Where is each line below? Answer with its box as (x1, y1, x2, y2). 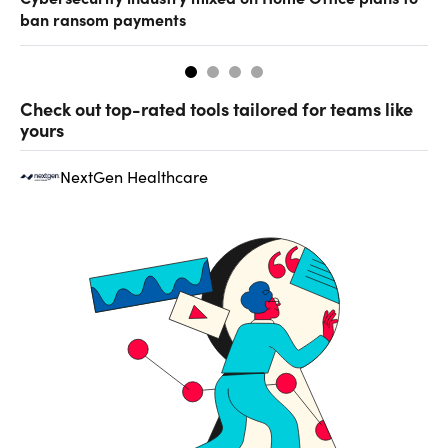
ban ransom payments (20, 7, 186, 30)
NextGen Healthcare (60, 165, 208, 187)
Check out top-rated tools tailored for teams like (20, 95, 413, 121)
